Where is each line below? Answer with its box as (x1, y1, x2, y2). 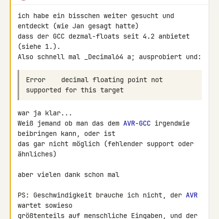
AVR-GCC (123, 119, 151, 128)
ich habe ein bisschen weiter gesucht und (18, 11, 174, 20)
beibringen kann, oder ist (18, 129, 119, 138)
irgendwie (151, 119, 190, 128)
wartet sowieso (18, 201, 76, 210)
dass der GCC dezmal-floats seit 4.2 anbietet (18, 32, 190, 41)
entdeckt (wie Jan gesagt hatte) (18, 22, 143, 30)
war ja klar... (18, 109, 72, 117)
